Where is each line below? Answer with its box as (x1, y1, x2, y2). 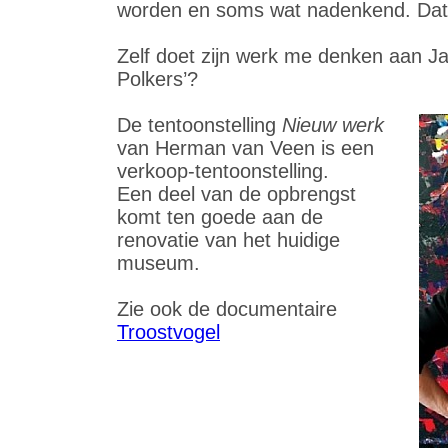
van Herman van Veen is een (117, 137, 374, 159)
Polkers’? (117, 68, 198, 90)
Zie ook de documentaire (117, 298, 337, 320)
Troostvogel (117, 321, 220, 343)
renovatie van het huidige (117, 229, 340, 251)
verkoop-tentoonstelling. (117, 160, 329, 182)
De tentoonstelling (117, 114, 282, 136)
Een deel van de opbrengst (117, 183, 356, 205)
